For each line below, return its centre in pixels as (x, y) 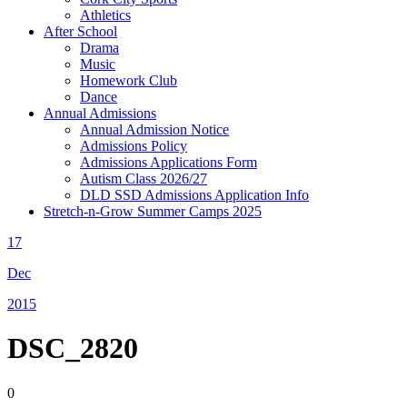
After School (80, 31)
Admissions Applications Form (169, 162)
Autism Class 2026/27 (144, 179)
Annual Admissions (100, 113)
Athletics (105, 15)
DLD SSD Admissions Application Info (194, 195)
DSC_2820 (73, 348)
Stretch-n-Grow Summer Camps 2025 (153, 211)
